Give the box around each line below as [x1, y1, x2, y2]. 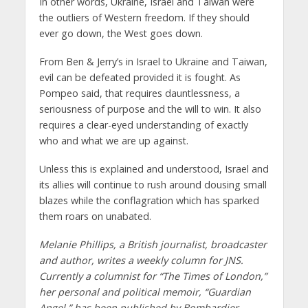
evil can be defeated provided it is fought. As [38, 71, 241, 85]
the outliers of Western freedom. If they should [38, 11, 250, 25]
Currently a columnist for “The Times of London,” [38, 269, 267, 283]
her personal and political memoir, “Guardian [38, 285, 251, 299]
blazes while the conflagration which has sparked [38, 194, 259, 208]
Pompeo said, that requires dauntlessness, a [38, 87, 240, 100]
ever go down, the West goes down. [38, 27, 203, 41]
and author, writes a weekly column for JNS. [38, 254, 243, 267]
